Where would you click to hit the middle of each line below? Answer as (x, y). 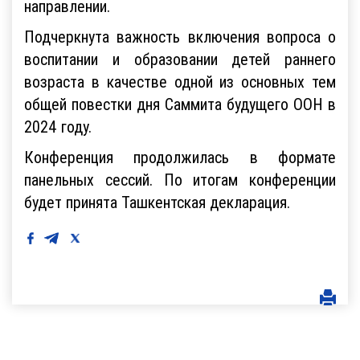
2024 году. (58, 125)
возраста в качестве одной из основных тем (180, 80)
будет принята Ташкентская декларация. (157, 201)
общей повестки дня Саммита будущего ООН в (180, 103)
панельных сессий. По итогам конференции (180, 178)
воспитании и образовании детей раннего (180, 58)
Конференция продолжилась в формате (180, 156)
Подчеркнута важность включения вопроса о (180, 35)
